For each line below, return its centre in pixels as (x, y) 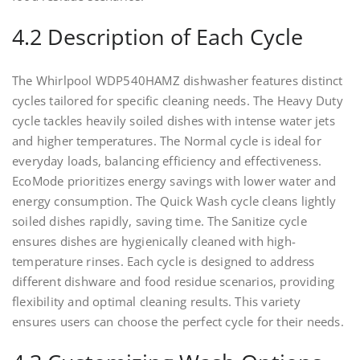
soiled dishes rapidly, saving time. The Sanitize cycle (160, 221)
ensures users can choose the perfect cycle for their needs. (178, 322)
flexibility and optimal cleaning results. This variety (156, 302)
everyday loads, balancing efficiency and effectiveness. (167, 161)
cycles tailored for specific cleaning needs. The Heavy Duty (178, 101)
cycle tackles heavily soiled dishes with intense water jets (174, 121)
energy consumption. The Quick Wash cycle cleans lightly (174, 201)
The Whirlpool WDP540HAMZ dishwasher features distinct (178, 81)
